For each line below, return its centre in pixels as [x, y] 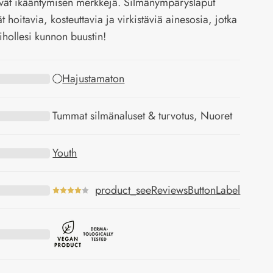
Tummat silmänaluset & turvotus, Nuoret [143, 116]
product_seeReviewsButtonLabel [168, 190]
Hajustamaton [94, 79]
